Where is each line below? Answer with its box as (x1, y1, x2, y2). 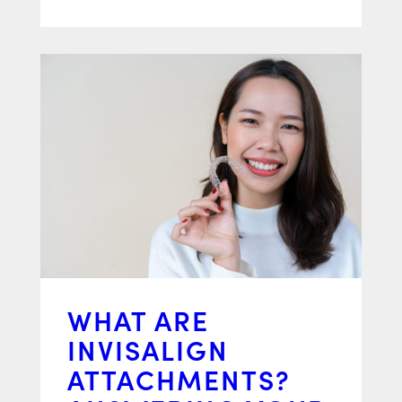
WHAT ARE (67, 301, 209, 338)
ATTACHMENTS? (67, 360, 291, 398)
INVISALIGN (67, 330, 229, 368)
